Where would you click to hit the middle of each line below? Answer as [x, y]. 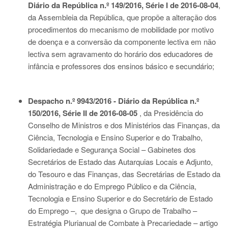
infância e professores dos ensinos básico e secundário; [121, 66]
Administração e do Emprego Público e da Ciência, [112, 186]
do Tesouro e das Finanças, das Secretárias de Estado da [124, 174]
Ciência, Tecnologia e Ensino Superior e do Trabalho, [115, 137]
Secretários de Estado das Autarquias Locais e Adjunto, [120, 162]
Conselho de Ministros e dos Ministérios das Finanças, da [124, 125]
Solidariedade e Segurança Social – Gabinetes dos [112, 149]
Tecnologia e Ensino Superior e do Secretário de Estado [120, 198]
